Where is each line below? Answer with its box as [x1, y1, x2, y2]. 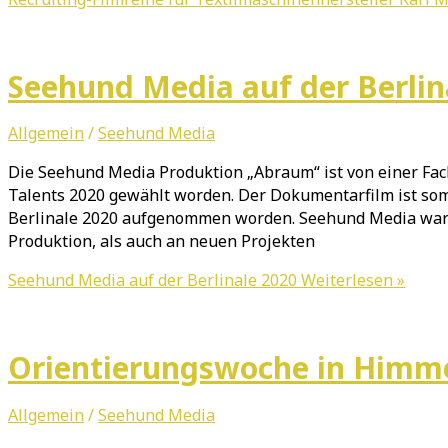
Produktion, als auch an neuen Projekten [8, 230, 315, 253]
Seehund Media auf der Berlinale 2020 [8, 269, 297, 292]
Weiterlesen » [297, 269, 405, 292]
